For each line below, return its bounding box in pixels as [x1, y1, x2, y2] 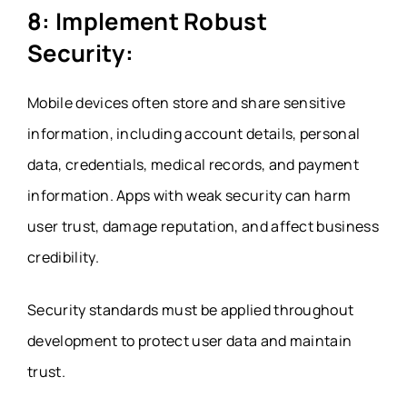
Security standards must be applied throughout [27, 299, 354, 320]
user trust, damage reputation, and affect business [27, 215, 380, 236]
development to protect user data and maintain [27, 330, 352, 351]
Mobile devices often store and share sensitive [27, 92, 346, 113]
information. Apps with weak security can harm [27, 184, 352, 205]
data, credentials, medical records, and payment [27, 154, 360, 174]
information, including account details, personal [27, 123, 361, 144]
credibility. [27, 246, 99, 267]
